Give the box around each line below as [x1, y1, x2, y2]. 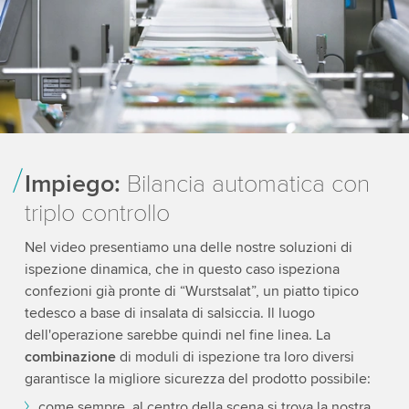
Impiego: [24, 169, 121, 200]
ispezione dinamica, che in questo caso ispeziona [24, 260, 340, 279]
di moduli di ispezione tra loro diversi [115, 348, 354, 367]
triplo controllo [24, 198, 170, 229]
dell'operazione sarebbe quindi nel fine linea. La [24, 326, 330, 345]
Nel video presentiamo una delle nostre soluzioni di [24, 238, 352, 257]
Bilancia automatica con [120, 169, 370, 200]
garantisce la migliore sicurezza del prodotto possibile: [24, 370, 371, 389]
